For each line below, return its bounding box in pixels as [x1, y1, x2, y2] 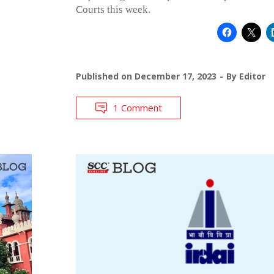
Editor [239, 70, 265, 82]
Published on [75, 70, 135, 82]
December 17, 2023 [134, 70, 217, 82]
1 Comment [113, 101, 162, 114]
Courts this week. [75, 3, 150, 15]
